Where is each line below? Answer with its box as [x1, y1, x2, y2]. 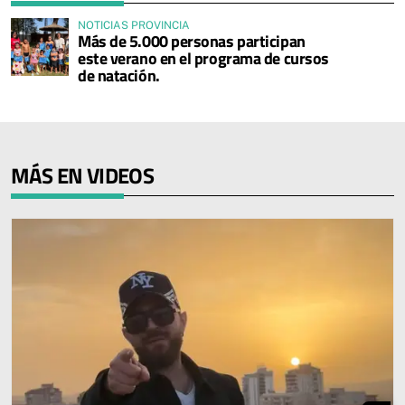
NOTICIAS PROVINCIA [78, 19, 190, 33]
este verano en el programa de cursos [78, 46, 329, 71]
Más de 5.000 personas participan [78, 29, 306, 54]
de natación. [78, 63, 160, 89]
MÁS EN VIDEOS [11, 159, 155, 193]
